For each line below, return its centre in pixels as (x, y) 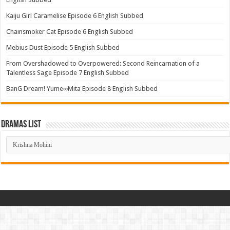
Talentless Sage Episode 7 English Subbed (68, 72)
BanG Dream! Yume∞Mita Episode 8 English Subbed (82, 88)
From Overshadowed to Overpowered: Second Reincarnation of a (103, 63)
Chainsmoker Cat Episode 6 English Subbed (70, 31)
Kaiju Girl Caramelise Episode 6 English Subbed (75, 15)
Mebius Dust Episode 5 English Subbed (63, 47)
